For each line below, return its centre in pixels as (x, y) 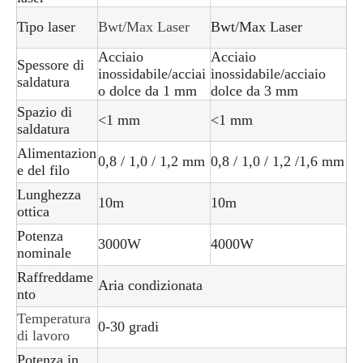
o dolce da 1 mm (147, 90)
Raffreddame (55, 277)
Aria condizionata (150, 285)
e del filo (43, 170)
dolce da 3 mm (254, 90)
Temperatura (54, 318)
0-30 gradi (128, 326)
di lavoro (43, 335)
